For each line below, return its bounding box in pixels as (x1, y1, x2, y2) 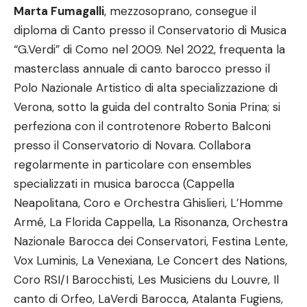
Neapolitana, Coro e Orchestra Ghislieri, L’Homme (14, 195, 283, 210)
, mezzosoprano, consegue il (104, 3, 256, 19)
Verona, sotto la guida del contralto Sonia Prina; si (14, 99, 280, 114)
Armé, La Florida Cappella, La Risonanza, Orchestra (14, 214, 288, 230)
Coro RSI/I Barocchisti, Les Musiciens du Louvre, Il (14, 272, 279, 287)
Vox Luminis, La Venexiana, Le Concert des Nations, (14, 253, 287, 268)
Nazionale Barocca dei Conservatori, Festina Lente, (14, 234, 288, 249)
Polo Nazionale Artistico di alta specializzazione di (14, 80, 278, 95)
